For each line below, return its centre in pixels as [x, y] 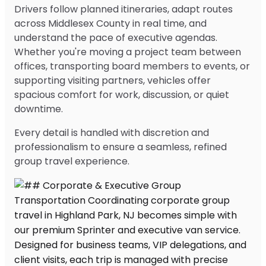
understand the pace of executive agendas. [116, 37]
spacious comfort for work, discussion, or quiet [122, 94]
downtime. [39, 109]
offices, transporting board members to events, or [132, 66]
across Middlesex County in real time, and [110, 23]
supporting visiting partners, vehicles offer [113, 80]
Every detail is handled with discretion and [112, 132]
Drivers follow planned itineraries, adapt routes [123, 9]
